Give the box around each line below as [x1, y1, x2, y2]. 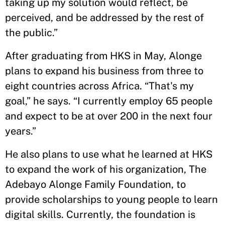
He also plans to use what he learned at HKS [5, 148, 212, 160]
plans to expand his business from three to [5, 65, 203, 77]
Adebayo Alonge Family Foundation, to [5, 178, 186, 190]
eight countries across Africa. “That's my [5, 80, 194, 92]
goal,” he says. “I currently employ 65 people [5, 95, 212, 107]
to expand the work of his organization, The [5, 163, 206, 175]
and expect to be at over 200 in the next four [5, 110, 212, 122]
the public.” [5, 27, 58, 39]
